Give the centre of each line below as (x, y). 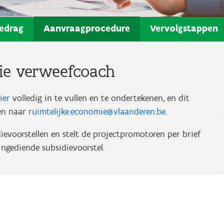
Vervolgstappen (184, 28)
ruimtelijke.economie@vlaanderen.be (97, 111)
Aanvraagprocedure (87, 28)
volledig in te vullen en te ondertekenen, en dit (100, 98)
